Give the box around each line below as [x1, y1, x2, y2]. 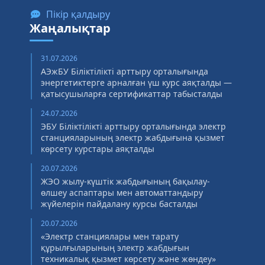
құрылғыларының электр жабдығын [41, 242, 189, 253]
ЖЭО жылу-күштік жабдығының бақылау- [41, 176, 210, 187]
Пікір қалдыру [46, 8, 110, 21]
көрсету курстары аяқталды [41, 143, 154, 154]
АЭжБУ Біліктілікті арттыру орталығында [41, 66, 208, 77]
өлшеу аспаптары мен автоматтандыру [41, 187, 203, 198]
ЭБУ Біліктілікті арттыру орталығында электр [41, 121, 226, 132]
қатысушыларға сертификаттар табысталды [41, 88, 222, 99]
